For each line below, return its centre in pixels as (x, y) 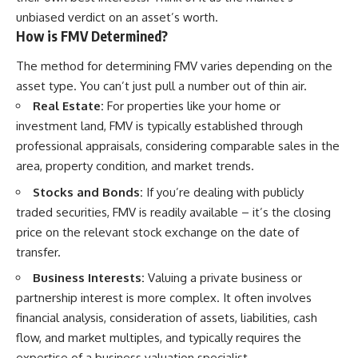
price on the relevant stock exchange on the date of (157, 232)
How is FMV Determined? (92, 36)
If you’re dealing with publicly (223, 192)
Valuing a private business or (223, 278)
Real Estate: (68, 106)
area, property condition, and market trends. (135, 166)
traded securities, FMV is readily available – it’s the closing (173, 212)
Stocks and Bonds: (88, 192)
